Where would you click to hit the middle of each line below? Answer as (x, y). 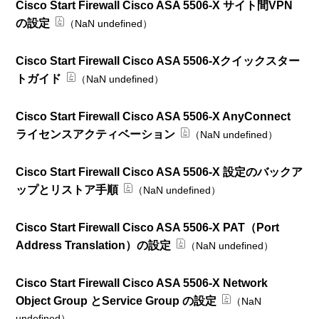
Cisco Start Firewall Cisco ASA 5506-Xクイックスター (158, 61)
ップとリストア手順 (67, 189)
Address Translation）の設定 (94, 245)
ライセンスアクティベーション (96, 134)
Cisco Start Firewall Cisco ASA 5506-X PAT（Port (148, 227)
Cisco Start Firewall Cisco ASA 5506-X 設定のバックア (159, 172)
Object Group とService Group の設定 (116, 300)
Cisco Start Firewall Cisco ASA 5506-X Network (142, 283)
